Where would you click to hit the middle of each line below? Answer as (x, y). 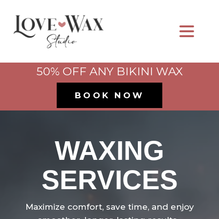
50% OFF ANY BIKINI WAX (109, 71)
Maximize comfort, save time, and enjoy (109, 207)
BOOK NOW (109, 95)
